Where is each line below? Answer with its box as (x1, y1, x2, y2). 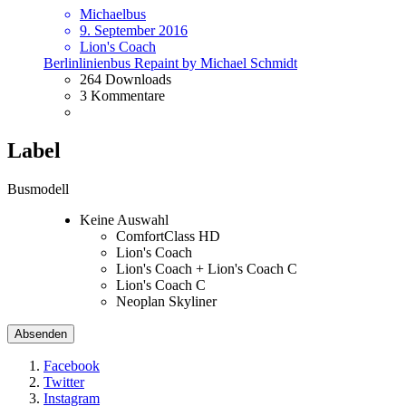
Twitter (43, 374, 84, 391)
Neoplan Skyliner (116, 294, 217, 310)
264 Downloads (80, 72, 171, 88)
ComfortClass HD (116, 228, 220, 245)
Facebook (43, 358, 100, 374)
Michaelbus (80, 6, 146, 23)
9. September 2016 (80, 23, 188, 39)
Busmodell (7, 181, 69, 198)
